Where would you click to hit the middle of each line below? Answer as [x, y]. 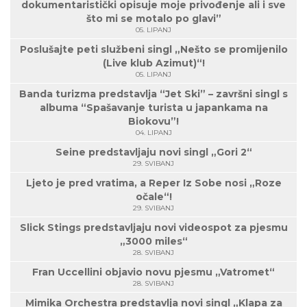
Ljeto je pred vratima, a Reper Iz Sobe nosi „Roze [153, 183]
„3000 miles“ [153, 241]
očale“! [153, 196]
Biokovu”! [153, 121]
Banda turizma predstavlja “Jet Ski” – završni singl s [153, 94]
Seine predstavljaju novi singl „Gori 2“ [153, 152]
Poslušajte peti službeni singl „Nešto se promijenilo [153, 49]
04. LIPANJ [153, 132]
